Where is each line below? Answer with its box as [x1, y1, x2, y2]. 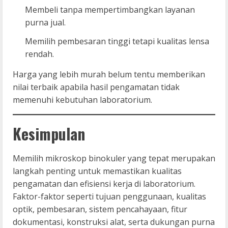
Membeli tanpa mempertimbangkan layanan [25, 4, 195, 15]
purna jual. [25, 16, 66, 28]
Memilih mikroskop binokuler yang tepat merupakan [13, 152, 215, 164]
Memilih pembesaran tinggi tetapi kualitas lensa [25, 35, 209, 47]
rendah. [25, 48, 54, 60]
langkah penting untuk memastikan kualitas [13, 165, 182, 177]
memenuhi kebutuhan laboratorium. [13, 94, 152, 105]
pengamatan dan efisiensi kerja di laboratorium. [13, 178, 195, 189]
